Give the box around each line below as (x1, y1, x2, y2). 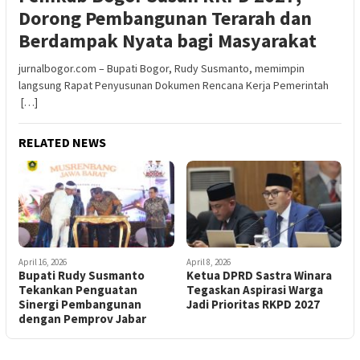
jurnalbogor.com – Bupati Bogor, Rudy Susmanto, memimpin (18, 60, 305, 76)
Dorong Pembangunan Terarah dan (18, 5, 312, 31)
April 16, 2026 (18, 256, 67, 268)
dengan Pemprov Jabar (18, 311, 146, 327)
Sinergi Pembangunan (18, 297, 141, 313)
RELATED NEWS (18, 133, 106, 150)
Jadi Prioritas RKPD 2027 (186, 297, 320, 313)
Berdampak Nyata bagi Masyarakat (18, 27, 317, 53)
